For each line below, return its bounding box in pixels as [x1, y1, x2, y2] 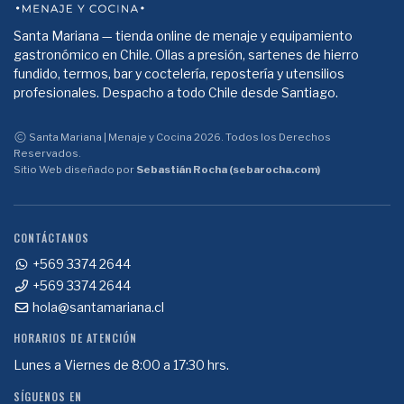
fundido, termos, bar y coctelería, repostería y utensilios [14, 66, 344, 82]
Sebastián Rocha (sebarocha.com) [136, 163, 320, 177]
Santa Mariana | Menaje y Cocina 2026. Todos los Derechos [26, 131, 331, 144]
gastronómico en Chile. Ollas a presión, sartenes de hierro [14, 47, 359, 63]
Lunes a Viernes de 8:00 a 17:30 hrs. [14, 357, 229, 373]
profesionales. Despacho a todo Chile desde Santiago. [14, 85, 338, 101]
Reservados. [14, 147, 81, 161]
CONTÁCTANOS [14, 230, 89, 246]
